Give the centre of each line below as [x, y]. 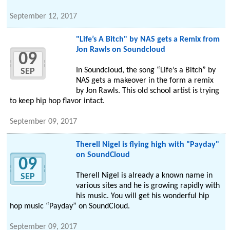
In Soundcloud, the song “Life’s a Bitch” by [146, 71]
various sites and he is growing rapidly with [148, 186]
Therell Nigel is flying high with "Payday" [147, 145]
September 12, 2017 [44, 17]
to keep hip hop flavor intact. [57, 101]
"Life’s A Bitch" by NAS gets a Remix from [148, 40]
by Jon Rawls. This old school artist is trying [147, 91]
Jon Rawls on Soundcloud [120, 50]
